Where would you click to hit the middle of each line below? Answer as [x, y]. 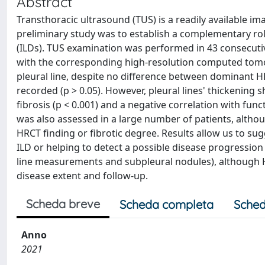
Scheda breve [63, 204]
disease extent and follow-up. [82, 176]
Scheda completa [167, 204]
